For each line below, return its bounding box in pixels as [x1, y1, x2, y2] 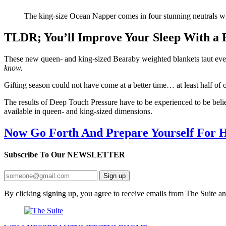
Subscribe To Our [4, 150, 65, 159]
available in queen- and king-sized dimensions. [4, 107, 154, 116]
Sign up [103, 172, 126, 180]
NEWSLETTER [65, 150, 125, 159]
